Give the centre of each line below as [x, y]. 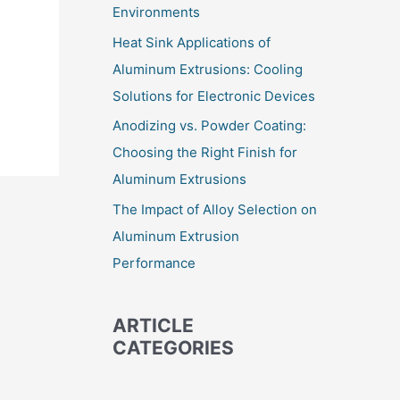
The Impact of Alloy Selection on [215, 209]
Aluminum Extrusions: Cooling [208, 69]
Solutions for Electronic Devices [214, 96]
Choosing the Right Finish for [205, 153]
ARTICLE [153, 325]
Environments [156, 12]
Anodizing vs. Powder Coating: [209, 126]
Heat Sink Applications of [192, 42]
